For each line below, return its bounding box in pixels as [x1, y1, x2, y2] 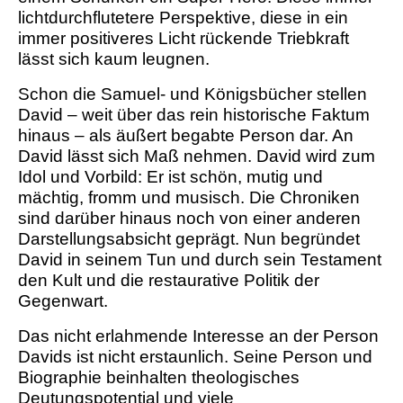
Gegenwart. [18, 291, 108, 311]
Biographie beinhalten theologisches [18, 368, 300, 388]
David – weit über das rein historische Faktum [18, 105, 370, 125]
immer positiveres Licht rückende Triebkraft [18, 29, 349, 49]
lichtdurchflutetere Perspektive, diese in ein [18, 8, 348, 28]
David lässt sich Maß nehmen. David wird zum [18, 147, 375, 166]
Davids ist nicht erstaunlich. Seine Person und [18, 347, 372, 367]
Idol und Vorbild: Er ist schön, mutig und [18, 167, 323, 187]
